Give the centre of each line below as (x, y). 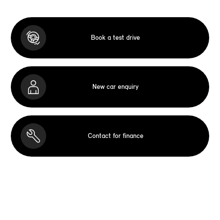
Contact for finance (115, 136)
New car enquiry (115, 87)
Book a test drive (115, 38)
